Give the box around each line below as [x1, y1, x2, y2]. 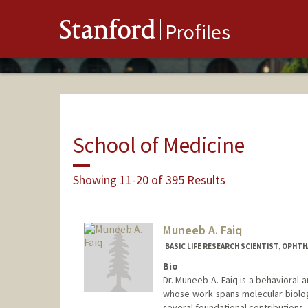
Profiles [165, 19, 230, 45]
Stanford [60, 18, 156, 47]
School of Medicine [72, 131, 245, 159]
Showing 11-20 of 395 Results [72, 171, 225, 188]
